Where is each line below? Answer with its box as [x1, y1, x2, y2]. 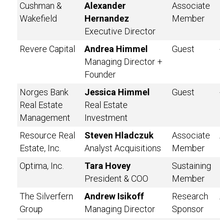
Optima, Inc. [20, 161, 64, 171]
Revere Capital [20, 44, 75, 54]
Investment [84, 112, 128, 123]
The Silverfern [20, 191, 73, 201]
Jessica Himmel [84, 87, 150, 97]
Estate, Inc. [20, 143, 61, 153]
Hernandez [84, 13, 129, 24]
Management [20, 112, 70, 123]
